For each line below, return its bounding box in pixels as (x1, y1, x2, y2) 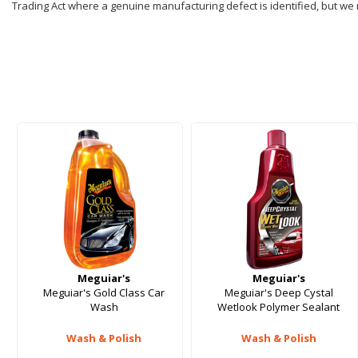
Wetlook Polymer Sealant (217, 300, 340, 315)
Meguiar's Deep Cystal (224, 285, 333, 300)
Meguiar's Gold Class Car (43, 285, 165, 300)
